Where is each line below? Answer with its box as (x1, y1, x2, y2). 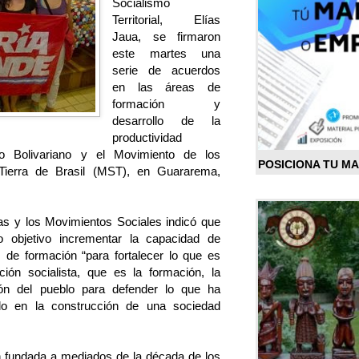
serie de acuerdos (112, 63, 220, 78)
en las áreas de (112, 80, 220, 95)
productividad (112, 131, 183, 145)
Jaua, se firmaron (112, 30, 220, 44)
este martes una (112, 46, 220, 61)
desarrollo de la (112, 114, 220, 128)
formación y (112, 97, 220, 111)
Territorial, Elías (112, 13, 220, 27)
